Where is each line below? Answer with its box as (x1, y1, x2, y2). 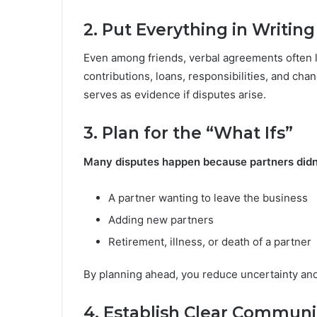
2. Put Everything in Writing (83, 19, 315, 40)
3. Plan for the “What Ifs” (83, 123, 293, 144)
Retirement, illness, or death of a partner (108, 234, 311, 248)
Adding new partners (108, 212, 214, 226)
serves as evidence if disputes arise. (83, 88, 266, 102)
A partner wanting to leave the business (108, 190, 308, 204)
